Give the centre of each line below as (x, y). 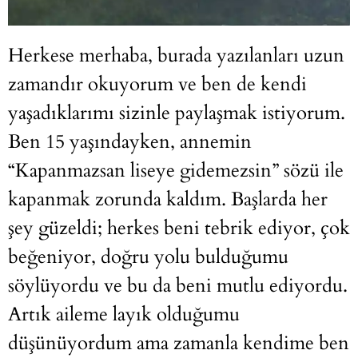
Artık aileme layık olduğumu (124, 315)
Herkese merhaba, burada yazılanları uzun (176, 56)
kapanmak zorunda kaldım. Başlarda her (168, 200)
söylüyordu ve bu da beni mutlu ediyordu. (178, 286)
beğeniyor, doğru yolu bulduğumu (148, 257)
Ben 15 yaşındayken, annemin (130, 142)
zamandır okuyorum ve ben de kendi (157, 85)
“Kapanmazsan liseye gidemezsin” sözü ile (176, 171)
